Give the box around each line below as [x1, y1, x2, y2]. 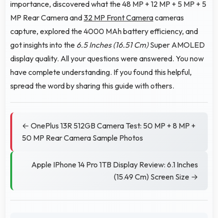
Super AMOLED [148, 39, 205, 50]
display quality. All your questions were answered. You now [10, 53, 204, 63]
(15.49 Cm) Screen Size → [114, 171, 198, 182]
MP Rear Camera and [10, 12, 84, 22]
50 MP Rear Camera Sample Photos [22, 132, 143, 143]
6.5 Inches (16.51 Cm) [76, 39, 148, 50]
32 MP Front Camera [84, 12, 153, 22]
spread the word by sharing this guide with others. [10, 80, 174, 91]
